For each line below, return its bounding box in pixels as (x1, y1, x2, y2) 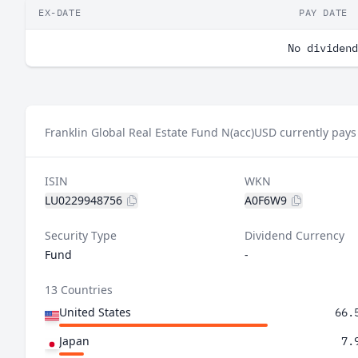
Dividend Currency (244, 228, 344, 243)
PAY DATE (299, 6, 348, 18)
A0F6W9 (244, 193, 287, 208)
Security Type (45, 228, 117, 243)
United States (59, 304, 131, 320)
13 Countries (45, 282, 113, 297)
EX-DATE (38, 6, 82, 18)
